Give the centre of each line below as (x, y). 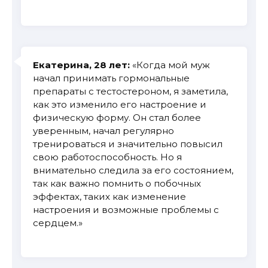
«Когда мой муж (170, 65)
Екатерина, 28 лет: (81, 65)
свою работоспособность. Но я (107, 157)
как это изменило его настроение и (120, 104)
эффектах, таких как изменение (109, 196)
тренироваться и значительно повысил (128, 144)
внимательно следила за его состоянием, (133, 170)
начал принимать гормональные (111, 78)
